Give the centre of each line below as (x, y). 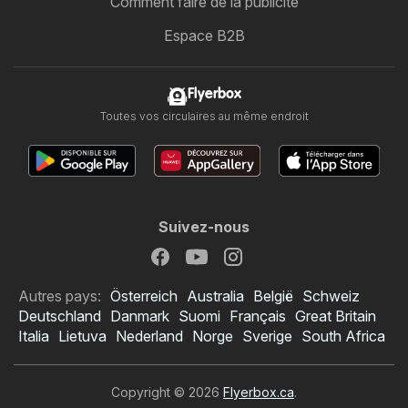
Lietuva (82, 337)
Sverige (267, 337)
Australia (215, 296)
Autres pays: (60, 296)
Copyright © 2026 (167, 393)
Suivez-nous (204, 227)
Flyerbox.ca (259, 393)
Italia (34, 337)
